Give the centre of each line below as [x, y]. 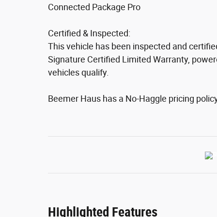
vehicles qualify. [78, 72]
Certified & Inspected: [89, 33]
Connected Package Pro [94, 7]
